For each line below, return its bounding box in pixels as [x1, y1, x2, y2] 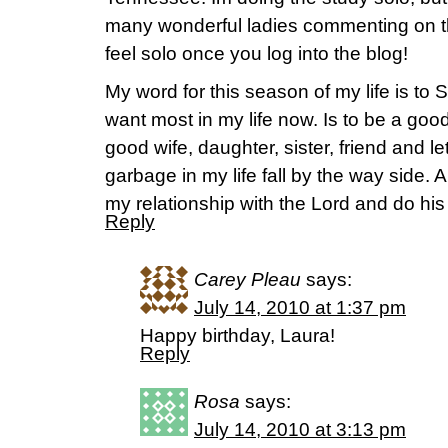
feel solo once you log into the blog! [105, 43, 408, 64]
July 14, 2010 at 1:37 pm [194, 297, 406, 318]
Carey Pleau [194, 269, 301, 290]
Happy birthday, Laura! [140, 325, 335, 346]
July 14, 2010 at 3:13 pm [194, 419, 406, 440]
